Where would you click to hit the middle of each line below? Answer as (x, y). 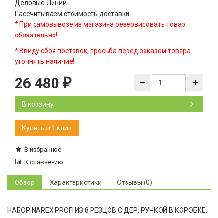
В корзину (38, 104)
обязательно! (36, 35)
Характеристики (76, 182)
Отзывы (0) (135, 182)
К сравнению (43, 162)
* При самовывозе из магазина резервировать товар (100, 24)
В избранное (43, 150)
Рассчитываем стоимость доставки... (74, 14)
